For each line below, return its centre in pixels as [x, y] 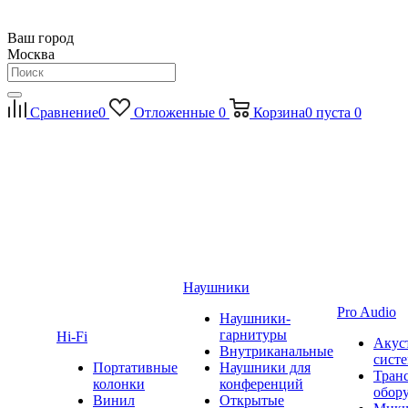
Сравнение [64, 112]
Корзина [279, 112]
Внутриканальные [276, 351]
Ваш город [41, 38]
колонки [119, 384]
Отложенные [174, 112]
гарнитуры [253, 335]
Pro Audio [367, 312]
